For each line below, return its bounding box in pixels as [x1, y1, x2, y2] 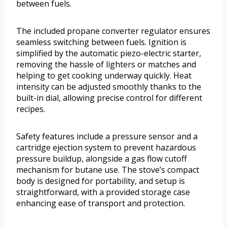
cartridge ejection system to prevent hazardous [16, 141, 196, 153]
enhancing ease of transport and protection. [16, 197, 185, 209]
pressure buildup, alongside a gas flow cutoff [16, 153, 187, 164]
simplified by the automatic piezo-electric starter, [16, 47, 201, 59]
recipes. [16, 103, 45, 115]
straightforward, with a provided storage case [16, 186, 190, 198]
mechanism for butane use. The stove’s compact [16, 164, 199, 175]
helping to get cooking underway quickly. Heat [16, 69, 192, 81]
